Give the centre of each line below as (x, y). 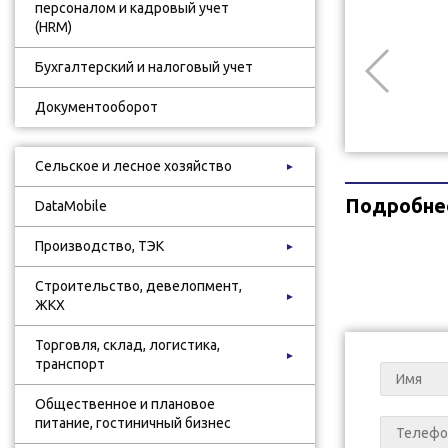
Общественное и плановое (125, 404)
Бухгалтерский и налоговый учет (144, 67)
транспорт (70, 364)
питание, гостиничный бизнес (133, 423)
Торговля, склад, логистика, (127, 345)
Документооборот (96, 107)
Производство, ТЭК (99, 246)
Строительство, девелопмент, (138, 286)
